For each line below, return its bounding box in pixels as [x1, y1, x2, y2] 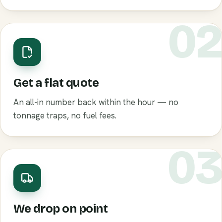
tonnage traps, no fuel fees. [13, 110, 116, 121]
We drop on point [13, 202, 108, 216]
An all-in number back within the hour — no [13, 97, 178, 108]
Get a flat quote [13, 76, 99, 90]
